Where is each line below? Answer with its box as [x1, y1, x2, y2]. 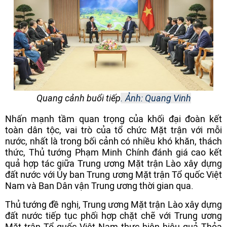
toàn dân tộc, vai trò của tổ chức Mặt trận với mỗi [5, 124, 222, 135]
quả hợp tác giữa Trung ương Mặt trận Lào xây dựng [5, 158, 222, 169]
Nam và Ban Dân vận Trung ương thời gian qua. [5, 180, 194, 191]
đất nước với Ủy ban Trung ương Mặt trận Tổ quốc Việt [5, 169, 222, 180]
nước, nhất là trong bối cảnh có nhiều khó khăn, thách [5, 135, 222, 146]
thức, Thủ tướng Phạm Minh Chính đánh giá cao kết [5, 146, 222, 158]
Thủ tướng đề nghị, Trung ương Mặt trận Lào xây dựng [5, 199, 222, 210]
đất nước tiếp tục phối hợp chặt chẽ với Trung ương [5, 210, 222, 221]
